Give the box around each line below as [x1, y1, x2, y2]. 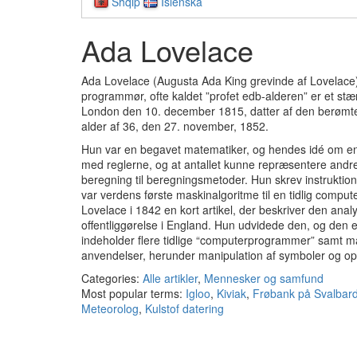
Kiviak [217, 284, 246, 301]
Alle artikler [143, 269, 198, 286]
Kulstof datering [145, 300, 224, 316]
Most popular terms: [81, 284, 186, 301]
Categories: [81, 269, 143, 286]
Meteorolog [81, 300, 139, 316]
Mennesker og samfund [204, 269, 324, 286]
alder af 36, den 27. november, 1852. [81, 117, 269, 134]
